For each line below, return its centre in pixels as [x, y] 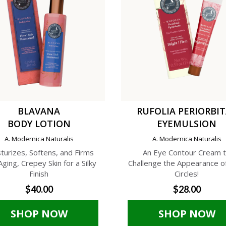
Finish [39, 173]
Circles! [187, 173]
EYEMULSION [187, 123]
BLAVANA [39, 111]
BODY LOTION [39, 123]
